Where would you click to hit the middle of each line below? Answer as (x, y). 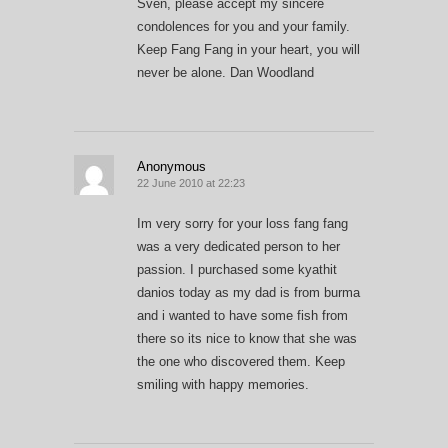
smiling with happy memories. (223, 384)
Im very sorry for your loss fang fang (242, 223)
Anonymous (171, 166)
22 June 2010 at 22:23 (191, 182)
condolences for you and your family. (243, 26)
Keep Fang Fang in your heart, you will (248, 49)
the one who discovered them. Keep (241, 361)
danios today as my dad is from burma (248, 292)
